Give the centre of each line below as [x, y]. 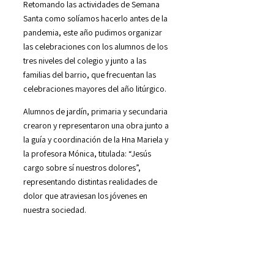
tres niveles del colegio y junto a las [85, 60]
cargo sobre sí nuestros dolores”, [82, 167]
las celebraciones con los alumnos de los [95, 46]
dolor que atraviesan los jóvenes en [85, 195]
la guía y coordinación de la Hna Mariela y [96, 139]
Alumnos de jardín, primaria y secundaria [95, 111]
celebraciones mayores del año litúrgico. [95, 88]
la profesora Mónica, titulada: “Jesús [87, 153]
